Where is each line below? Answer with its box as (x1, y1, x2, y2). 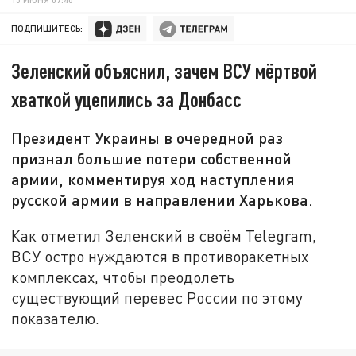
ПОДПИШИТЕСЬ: (11, 23, 83, 34)
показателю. (11, 308, 100, 327)
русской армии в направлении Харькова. (11, 190, 314, 210)
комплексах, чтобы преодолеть (11, 267, 235, 286)
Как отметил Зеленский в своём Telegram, (11, 226, 317, 245)
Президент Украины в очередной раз (11, 128, 284, 148)
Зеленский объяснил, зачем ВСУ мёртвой (11, 58, 318, 83)
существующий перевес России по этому (11, 288, 304, 307)
